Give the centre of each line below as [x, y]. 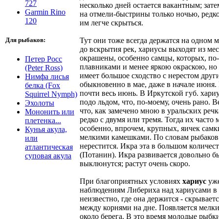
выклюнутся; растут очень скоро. [135, 163]
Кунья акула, [46, 130]
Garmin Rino [45, 12]
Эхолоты [40, 103]
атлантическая [49, 147]
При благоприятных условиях [131, 181]
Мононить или [50, 112]
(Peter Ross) [44, 68]
